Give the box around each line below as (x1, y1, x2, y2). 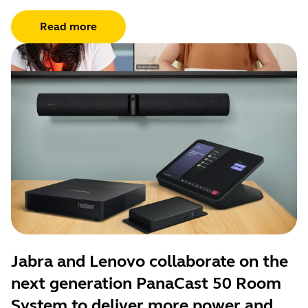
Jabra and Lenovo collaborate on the (11, 251, 288, 272)
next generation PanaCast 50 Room (11, 273, 281, 294)
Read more (40, 20, 97, 34)
